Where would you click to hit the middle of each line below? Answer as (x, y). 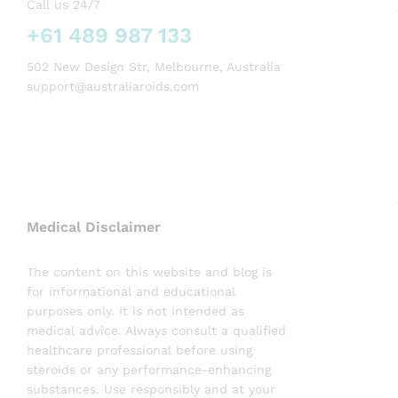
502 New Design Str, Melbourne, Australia (154, 66)
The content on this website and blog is (149, 271)
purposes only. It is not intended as (135, 310)
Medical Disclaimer (94, 227)
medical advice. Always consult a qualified (156, 330)
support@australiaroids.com (113, 86)
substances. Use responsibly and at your (151, 389)
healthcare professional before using (139, 350)
